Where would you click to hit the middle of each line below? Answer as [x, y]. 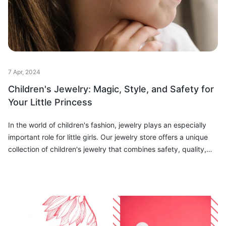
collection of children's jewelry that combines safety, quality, [107, 149]
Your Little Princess [50, 102]
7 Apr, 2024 [24, 72]
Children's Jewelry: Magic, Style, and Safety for [111, 89]
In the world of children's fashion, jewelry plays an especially [107, 125]
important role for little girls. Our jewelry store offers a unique [108, 137]
